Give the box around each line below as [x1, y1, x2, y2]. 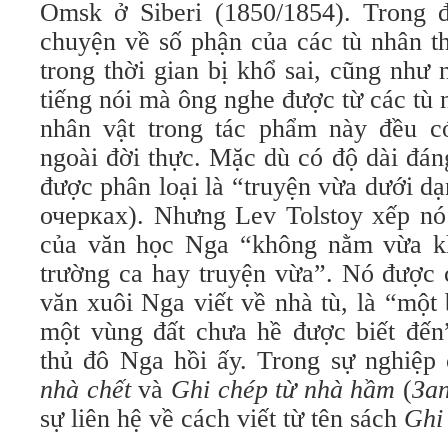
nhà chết [40, 375, 131, 404]
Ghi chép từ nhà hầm [170, 375, 396, 404]
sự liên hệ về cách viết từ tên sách [40, 404, 404, 433]
